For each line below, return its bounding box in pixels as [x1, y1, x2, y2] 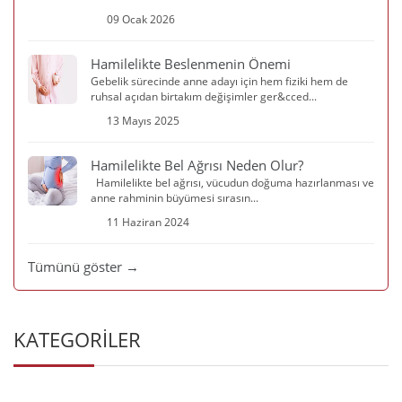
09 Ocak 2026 [107, 12, 175, 28]
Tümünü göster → [28, 258, 139, 276]
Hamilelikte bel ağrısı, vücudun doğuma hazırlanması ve [91, 175, 374, 191]
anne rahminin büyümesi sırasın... [91, 190, 258, 206]
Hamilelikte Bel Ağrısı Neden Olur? [91, 156, 303, 175]
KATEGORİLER [13, 326, 141, 354]
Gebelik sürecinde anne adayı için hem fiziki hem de [91, 74, 348, 90]
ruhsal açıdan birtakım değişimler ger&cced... [91, 89, 317, 105]
